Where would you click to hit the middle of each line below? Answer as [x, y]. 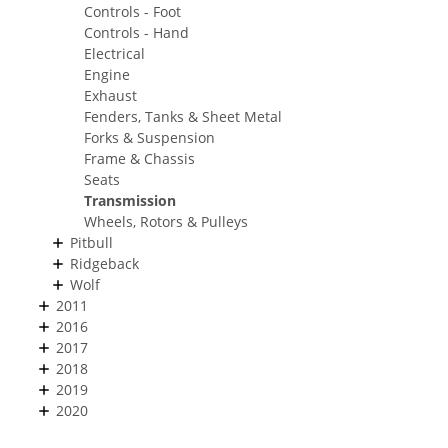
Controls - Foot [132, 12]
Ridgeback [104, 264]
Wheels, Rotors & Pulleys [166, 222]
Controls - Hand [136, 33]
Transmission [130, 201]
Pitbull [91, 243]
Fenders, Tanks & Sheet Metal [183, 117]
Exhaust [110, 96]
